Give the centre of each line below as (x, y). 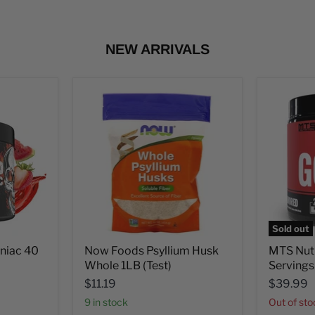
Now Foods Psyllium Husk (151, 250)
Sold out (291, 228)
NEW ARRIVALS (157, 49)
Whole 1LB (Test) (128, 265)
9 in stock (109, 302)
